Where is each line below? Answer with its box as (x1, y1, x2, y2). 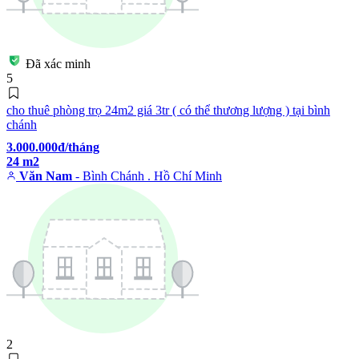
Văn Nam (19, 168, 75, 183)
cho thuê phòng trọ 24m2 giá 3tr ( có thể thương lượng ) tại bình (6, 103, 330, 117)
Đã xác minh (26, 56, 91, 71)
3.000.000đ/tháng (6, 139, 99, 154)
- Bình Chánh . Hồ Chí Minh (75, 168, 222, 183)
